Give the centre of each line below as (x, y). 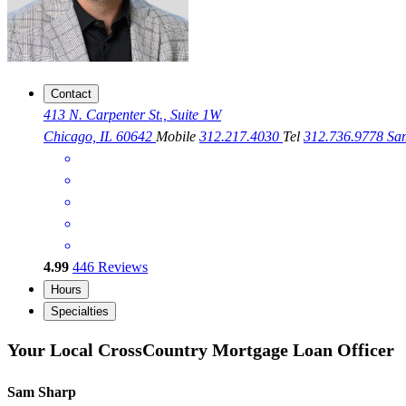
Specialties (80, 312)
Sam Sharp (42, 392)
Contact (71, 94)
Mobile (178, 137)
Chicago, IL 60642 (100, 137)
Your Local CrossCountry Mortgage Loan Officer (201, 349)
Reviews (121, 267)
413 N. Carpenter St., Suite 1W (132, 115)
